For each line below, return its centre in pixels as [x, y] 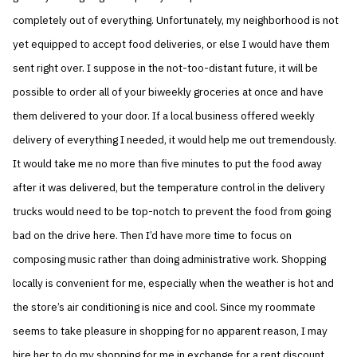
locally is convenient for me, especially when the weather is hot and [174, 283]
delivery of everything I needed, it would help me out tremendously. [175, 140]
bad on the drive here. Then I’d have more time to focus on [153, 235]
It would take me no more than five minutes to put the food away [168, 164]
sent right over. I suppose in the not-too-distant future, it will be [166, 68]
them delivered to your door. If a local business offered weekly [164, 116]
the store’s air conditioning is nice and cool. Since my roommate [165, 307]
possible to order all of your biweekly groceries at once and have [169, 92]
